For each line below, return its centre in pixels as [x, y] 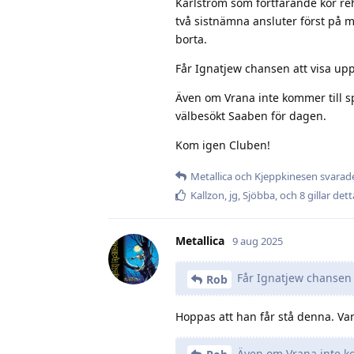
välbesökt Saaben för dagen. [251, 115]
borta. [191, 39]
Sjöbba [259, 195]
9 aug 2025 [258, 241]
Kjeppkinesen [286, 176]
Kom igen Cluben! [223, 145]
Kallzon [207, 195]
